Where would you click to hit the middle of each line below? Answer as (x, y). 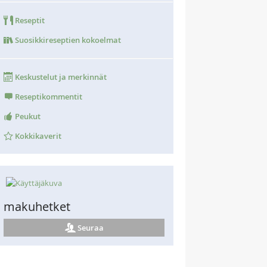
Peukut (27, 116)
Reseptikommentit (48, 97)
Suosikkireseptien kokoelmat (67, 40)
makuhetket (37, 207)
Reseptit (29, 20)
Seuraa (90, 228)
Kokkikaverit (37, 136)
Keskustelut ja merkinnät (60, 77)
